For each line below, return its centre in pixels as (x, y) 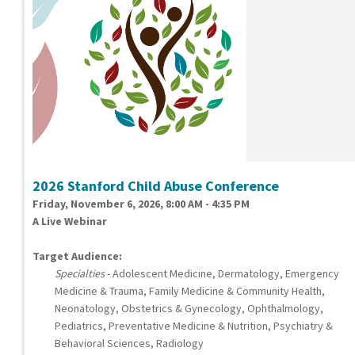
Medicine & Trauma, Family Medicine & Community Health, (190, 291)
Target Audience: (77, 256)
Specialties (80, 274)
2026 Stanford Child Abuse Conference (156, 186)
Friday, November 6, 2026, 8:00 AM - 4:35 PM (141, 204)
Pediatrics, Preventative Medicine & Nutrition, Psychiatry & (194, 326)
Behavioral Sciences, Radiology (129, 344)
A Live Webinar (70, 221)
